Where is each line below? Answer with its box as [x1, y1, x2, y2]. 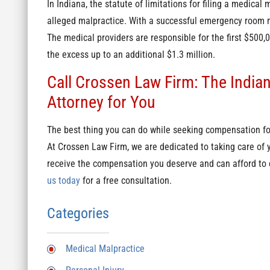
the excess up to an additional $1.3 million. [46, 49, 218, 60]
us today [46, 175, 80, 186]
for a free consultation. [80, 175, 172, 186]
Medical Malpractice [65, 243, 145, 255]
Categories [46, 204, 109, 222]
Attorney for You [46, 92, 155, 113]
